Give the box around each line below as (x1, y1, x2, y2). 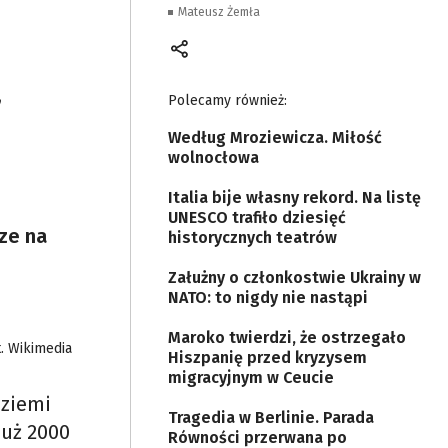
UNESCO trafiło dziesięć (168, 208, 346, 227)
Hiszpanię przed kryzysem (168, 348, 367, 367)
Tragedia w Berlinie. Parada (168, 408, 374, 427)
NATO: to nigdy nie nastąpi (168, 288, 368, 307)
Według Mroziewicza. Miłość (168, 128, 382, 147)
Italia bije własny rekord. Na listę (168, 188, 421, 207)
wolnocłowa (168, 148, 259, 167)
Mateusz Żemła (178, 5, 260, 19)
